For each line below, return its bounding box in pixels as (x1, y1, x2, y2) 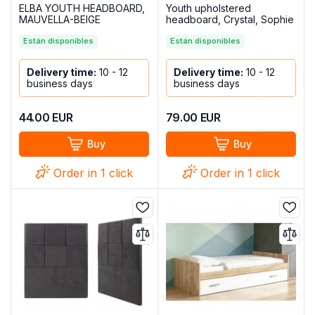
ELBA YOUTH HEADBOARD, (19, 1, 146, 14)
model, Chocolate (165, 24, 248, 37)
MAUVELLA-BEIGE (19, 13, 101, 25)
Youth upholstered (165, 1, 251, 14)
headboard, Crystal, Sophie (165, 13, 294, 25)
